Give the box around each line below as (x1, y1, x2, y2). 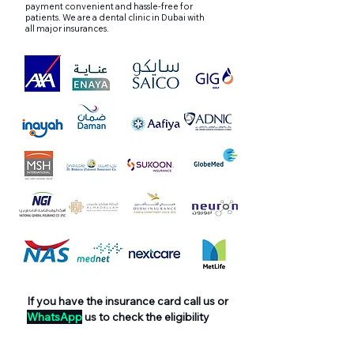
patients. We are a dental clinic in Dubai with (25, 12, 205, 23)
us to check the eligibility (82, 310, 209, 324)
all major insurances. (25, 23, 109, 34)
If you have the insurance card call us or (27, 294, 228, 308)
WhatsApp (27, 310, 82, 324)
